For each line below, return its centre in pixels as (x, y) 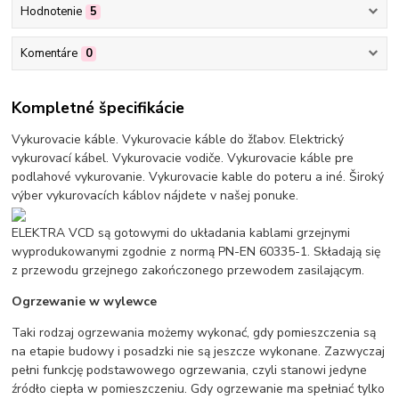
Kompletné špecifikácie (98, 107)
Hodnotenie (51, 12)
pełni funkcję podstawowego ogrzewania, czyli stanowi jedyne (190, 370)
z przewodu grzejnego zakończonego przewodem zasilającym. (188, 270)
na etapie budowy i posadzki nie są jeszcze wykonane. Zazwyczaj (199, 351)
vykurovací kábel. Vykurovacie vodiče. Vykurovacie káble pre (183, 158)
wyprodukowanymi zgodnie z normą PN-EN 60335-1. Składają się (196, 251)
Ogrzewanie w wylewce (85, 301)
